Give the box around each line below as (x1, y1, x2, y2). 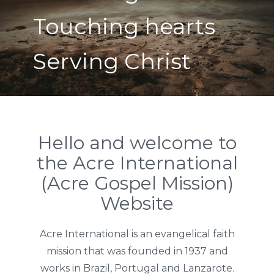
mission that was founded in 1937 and (46, 245, 228, 257)
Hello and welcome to (37, 131, 237, 154)
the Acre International (36, 152, 238, 174)
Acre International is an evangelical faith (39, 228, 235, 240)
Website (100, 192, 174, 215)
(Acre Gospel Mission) (40, 172, 234, 194)
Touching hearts (33, 13, 215, 40)
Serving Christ (33, 48, 191, 75)
